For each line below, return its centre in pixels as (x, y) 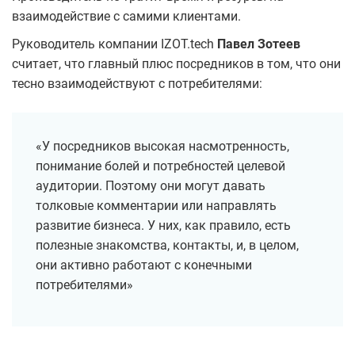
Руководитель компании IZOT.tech (115, 44)
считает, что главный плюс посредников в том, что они (176, 64)
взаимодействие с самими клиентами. (128, 17)
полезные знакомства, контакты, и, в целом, (167, 246)
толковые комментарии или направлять (156, 206)
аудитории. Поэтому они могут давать (151, 186)
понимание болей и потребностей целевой (160, 166)
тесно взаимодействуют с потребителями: (137, 84)
